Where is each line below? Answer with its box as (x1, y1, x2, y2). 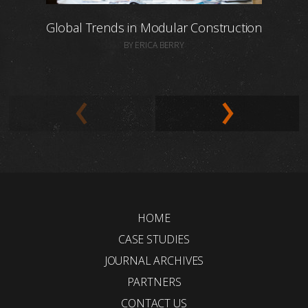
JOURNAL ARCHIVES (104, 252, 204, 268)
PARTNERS (126, 274, 181, 289)
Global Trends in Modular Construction (45, 19, 263, 36)
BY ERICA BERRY (123, 38, 185, 51)
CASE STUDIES (118, 231, 190, 247)
